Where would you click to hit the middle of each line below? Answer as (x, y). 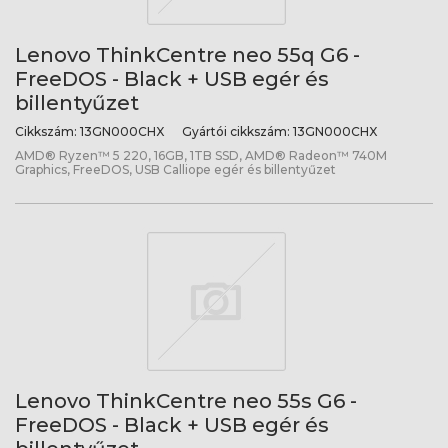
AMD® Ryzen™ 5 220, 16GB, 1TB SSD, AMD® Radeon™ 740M (201, 155)
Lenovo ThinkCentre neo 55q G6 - (187, 55)
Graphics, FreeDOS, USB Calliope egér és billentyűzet (175, 169)
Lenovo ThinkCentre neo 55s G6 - (186, 401)
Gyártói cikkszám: (236, 131)
